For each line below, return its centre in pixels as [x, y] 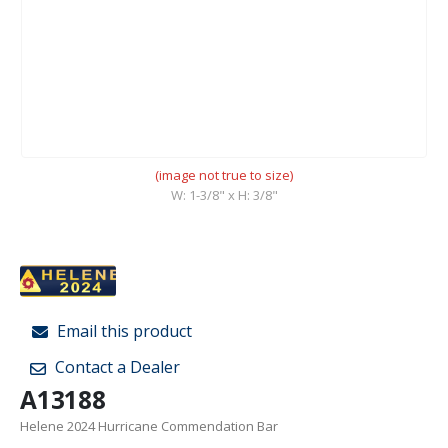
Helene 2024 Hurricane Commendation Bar [149, 425]
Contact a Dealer [115, 367]
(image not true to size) [224, 174]
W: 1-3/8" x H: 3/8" [224, 194]
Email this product [122, 330]
